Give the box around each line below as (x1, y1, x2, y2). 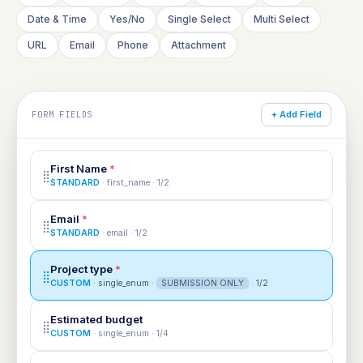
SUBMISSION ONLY (161, 278, 244, 288)
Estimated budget (50, 313, 143, 326)
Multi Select (254, 13, 310, 25)
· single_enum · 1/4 (91, 328, 169, 339)
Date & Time (28, 13, 87, 25)
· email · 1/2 (100, 228, 147, 238)
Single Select (168, 13, 231, 25)
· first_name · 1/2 (100, 177, 169, 188)
